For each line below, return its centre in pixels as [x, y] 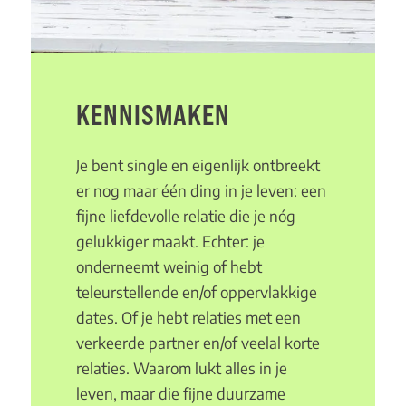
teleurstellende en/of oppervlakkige [196, 292]
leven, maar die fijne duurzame [180, 394]
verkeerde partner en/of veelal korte [198, 343]
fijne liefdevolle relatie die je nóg [185, 216]
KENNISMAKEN [153, 114]
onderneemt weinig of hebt [169, 267]
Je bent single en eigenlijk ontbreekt [198, 165]
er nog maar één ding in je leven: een [201, 191]
